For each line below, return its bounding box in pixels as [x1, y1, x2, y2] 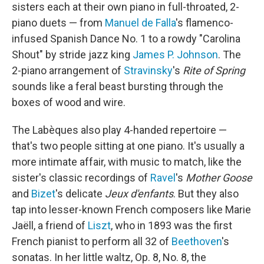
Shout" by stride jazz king [12, 48, 133, 61]
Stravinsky [124, 64, 173, 77]
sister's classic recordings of [12, 171, 150, 184]
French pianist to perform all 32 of [12, 235, 171, 247]
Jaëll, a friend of [12, 219, 88, 232]
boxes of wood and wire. [12, 95, 126, 108]
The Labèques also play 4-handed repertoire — [12, 123, 227, 136]
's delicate [55, 187, 105, 200]
